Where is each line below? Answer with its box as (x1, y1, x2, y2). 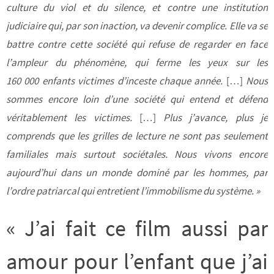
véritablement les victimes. (6, 111, 139, 125)
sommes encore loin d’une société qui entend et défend (6, 92, 268, 106)
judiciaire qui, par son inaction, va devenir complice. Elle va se (6, 19, 268, 33)
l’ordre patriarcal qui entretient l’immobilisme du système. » (6, 184, 260, 198)
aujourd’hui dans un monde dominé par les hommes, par (6, 166, 268, 180)
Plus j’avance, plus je (155, 111, 268, 125)
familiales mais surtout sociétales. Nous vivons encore (6, 147, 268, 161)
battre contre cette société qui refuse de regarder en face (6, 37, 268, 51)
